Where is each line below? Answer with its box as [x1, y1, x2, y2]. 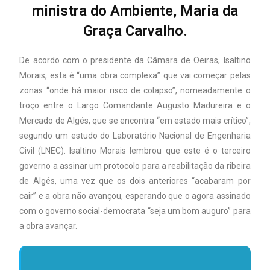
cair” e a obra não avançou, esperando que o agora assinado [19, 191, 251, 201]
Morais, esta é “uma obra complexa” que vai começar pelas [19, 71, 251, 81]
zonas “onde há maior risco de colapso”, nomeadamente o [19, 86, 251, 96]
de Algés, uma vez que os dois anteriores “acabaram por [19, 176, 251, 186]
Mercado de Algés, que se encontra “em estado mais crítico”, [19, 116, 251, 126]
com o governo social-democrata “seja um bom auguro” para [19, 206, 251, 216]
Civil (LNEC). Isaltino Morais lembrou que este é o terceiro [19, 146, 251, 156]
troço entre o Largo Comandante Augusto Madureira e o [19, 101, 251, 111]
